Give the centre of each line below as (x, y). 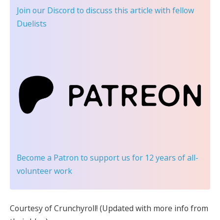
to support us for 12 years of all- (138, 157)
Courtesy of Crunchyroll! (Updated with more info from (109, 208)
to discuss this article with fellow (134, 10)
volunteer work (44, 171)
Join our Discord (46, 10)
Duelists (32, 23)
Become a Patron (48, 157)
